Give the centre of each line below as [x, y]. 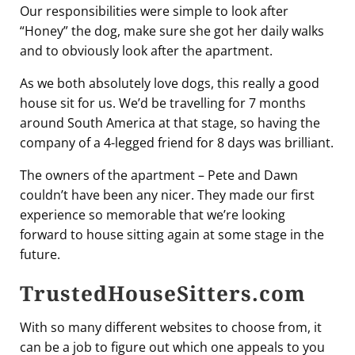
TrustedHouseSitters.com [163, 294]
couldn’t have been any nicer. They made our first [167, 195]
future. [40, 255]
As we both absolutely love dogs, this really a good [170, 84]
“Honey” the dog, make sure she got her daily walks [172, 31]
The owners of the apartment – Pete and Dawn [159, 176]
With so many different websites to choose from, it [171, 328]
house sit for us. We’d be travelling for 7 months [163, 103]
